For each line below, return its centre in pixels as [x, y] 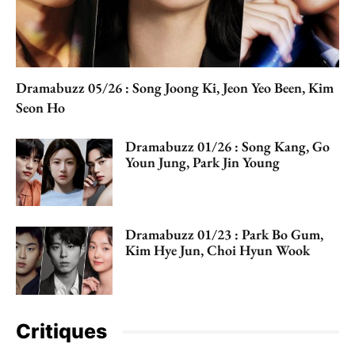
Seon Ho [40, 107]
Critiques [61, 332]
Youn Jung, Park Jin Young [203, 162]
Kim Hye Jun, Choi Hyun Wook [218, 250]
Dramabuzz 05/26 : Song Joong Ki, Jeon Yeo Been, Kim [175, 87]
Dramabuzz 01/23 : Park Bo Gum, [225, 235]
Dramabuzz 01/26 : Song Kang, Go [228, 146]
